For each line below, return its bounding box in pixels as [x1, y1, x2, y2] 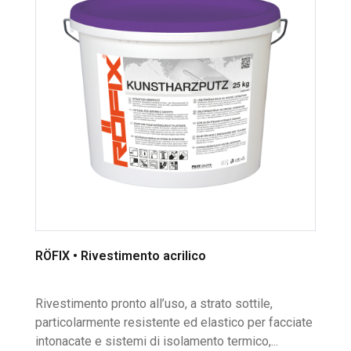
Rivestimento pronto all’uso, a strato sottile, [35, 296, 273, 312]
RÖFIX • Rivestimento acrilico [35, 248, 206, 263]
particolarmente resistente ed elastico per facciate [35, 315, 313, 331]
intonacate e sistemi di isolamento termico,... [35, 334, 278, 349]
